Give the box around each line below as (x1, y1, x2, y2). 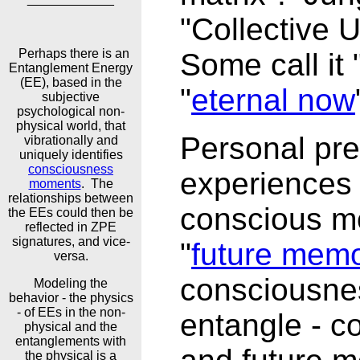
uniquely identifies (18, 148, 123, 162)
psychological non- (17, 104, 125, 118)
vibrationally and (23, 133, 118, 147)
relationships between (8, 191, 133, 205)
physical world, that (16, 119, 125, 133)
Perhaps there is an (12, 47, 129, 60)
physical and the (24, 320, 117, 333)
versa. (53, 249, 88, 263)
